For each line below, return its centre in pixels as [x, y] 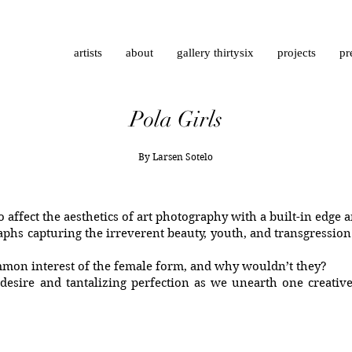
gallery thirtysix [215, 53]
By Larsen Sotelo [176, 157]
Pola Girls [176, 119]
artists [88, 53]
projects [297, 53]
